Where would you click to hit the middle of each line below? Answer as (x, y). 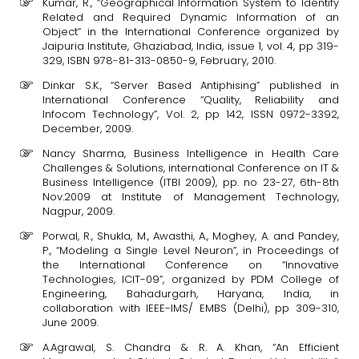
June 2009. (71, 323)
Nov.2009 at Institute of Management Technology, (191, 197)
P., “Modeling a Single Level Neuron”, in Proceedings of (191, 250)
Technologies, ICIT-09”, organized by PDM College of (191, 279)
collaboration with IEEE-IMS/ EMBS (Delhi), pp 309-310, (191, 308)
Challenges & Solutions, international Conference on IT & (191, 168)
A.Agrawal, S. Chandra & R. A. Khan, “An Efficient (191, 347)
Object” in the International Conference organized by (191, 32)
